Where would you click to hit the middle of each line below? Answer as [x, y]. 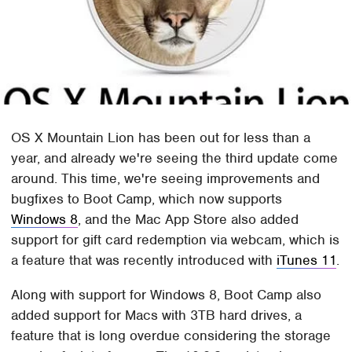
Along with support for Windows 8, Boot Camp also [167, 295]
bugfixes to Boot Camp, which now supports [147, 199]
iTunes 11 [307, 260]
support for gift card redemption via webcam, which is [176, 240]
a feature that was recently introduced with [144, 260]
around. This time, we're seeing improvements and [166, 179]
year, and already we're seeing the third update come [175, 158]
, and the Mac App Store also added [189, 220]
